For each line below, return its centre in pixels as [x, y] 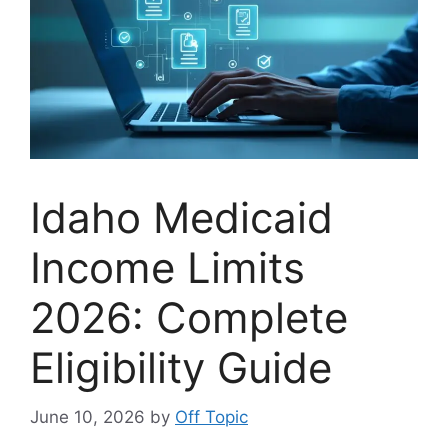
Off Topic [211, 416]
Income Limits [167, 268]
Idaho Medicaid [181, 218]
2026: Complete [189, 318]
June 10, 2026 [87, 416]
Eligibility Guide [181, 368]
